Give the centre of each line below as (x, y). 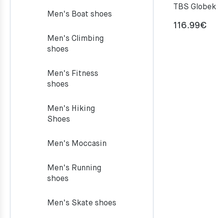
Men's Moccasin (77, 144)
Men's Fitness (73, 74)
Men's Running (74, 168)
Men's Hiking (71, 109)
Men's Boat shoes (80, 15)
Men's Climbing (75, 39)
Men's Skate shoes (82, 203)
